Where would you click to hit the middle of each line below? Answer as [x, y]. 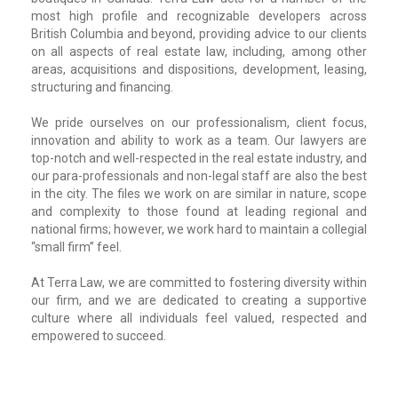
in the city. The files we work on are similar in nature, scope [199, 193]
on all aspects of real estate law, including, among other [199, 51]
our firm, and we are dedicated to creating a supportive [199, 300]
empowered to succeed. [99, 335]
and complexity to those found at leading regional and [199, 211]
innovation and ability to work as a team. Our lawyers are [199, 140]
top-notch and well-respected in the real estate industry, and [199, 158]
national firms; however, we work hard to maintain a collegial [199, 229]
